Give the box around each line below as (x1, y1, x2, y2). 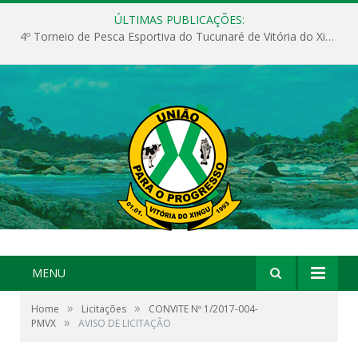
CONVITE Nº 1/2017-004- (149, 302, 258, 316)
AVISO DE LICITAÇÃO (78, 316, 171, 330)
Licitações (82, 302, 126, 316)
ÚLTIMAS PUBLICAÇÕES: (113, 12, 245, 27)
